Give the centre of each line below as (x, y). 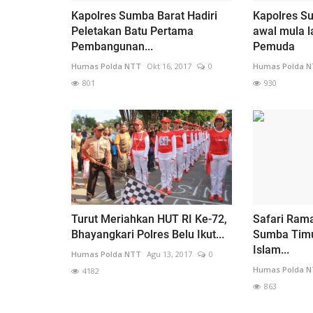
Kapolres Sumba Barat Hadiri (144, 15)
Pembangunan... (112, 46)
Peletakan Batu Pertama (132, 31)
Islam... (271, 250)
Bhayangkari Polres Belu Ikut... (148, 235)
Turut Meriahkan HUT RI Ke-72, (149, 219)
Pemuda (274, 46)
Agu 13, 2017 (169, 254)
